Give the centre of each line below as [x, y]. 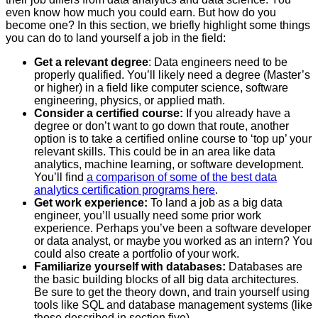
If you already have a [237, 113]
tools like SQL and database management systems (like [173, 305]
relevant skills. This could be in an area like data [155, 151]
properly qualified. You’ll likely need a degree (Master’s [172, 75]
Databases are [264, 266]
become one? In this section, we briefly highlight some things [158, 25]
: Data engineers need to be [218, 62]
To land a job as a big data [215, 202]
